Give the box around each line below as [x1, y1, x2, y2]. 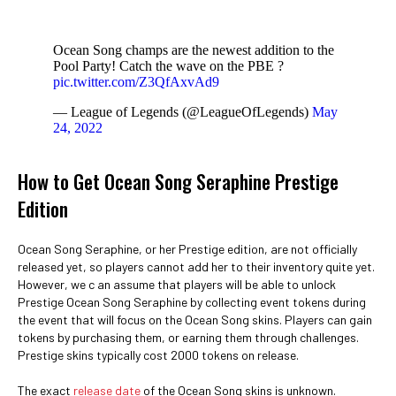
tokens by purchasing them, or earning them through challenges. [18, 330, 359, 345]
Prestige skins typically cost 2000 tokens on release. [18, 347, 299, 362]
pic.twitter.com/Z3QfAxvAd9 [53, 74, 219, 89]
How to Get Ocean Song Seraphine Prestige [18, 167, 339, 195]
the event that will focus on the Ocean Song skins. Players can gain [18, 312, 372, 327]
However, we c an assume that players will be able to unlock [18, 277, 336, 292]
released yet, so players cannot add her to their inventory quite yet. [18, 259, 375, 274]
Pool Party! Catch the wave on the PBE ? [53, 58, 284, 73]
